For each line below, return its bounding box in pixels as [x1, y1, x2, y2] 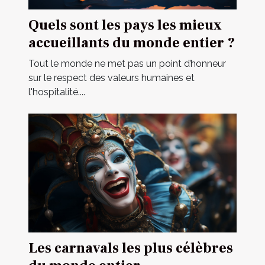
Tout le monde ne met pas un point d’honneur [28, 58, 226, 70]
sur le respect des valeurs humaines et [28, 72, 195, 84]
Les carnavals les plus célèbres [28, 239, 233, 258]
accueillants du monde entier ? [28, 34, 235, 53]
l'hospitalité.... [28, 86, 85, 98]
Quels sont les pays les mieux [28, 16, 222, 35]
